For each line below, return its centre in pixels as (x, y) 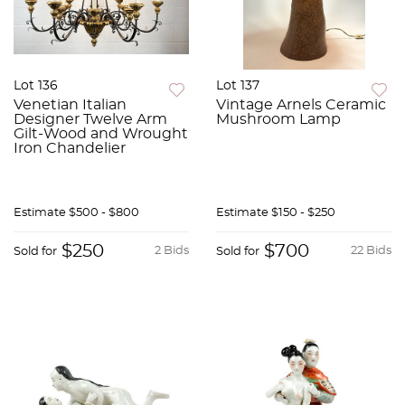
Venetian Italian (70, 105)
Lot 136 (36, 86)
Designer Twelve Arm (90, 120)
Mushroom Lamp (278, 120)
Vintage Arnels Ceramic (301, 105)
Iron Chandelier (70, 149)
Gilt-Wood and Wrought (101, 134)
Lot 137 (238, 86)
